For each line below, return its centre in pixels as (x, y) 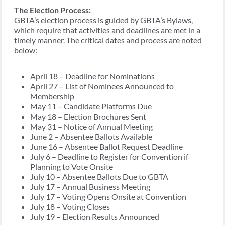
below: (26, 50)
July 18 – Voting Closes (70, 206)
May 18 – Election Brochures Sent (88, 116)
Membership (52, 96)
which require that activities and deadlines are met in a (107, 30)
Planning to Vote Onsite (72, 166)
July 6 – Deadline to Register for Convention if (109, 156)
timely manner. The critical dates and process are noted (108, 40)
